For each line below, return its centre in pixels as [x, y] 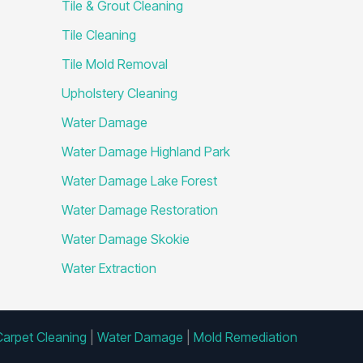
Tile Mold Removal [115, 64]
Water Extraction [109, 268]
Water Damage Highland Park [146, 151]
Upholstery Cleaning [120, 93]
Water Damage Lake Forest [139, 180]
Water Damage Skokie [126, 239]
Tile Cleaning [99, 34]
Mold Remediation [245, 337]
